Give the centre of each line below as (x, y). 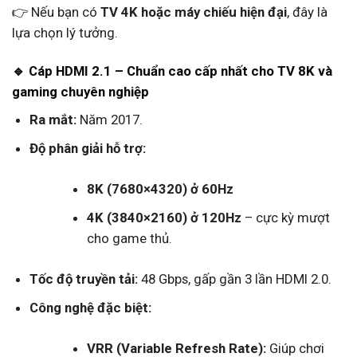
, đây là (307, 12)
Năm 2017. (109, 119)
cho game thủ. (130, 238)
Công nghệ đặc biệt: (90, 308)
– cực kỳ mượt (286, 217)
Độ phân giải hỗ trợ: (87, 148)
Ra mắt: (53, 119)
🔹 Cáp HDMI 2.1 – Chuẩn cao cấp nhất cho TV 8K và (172, 71)
